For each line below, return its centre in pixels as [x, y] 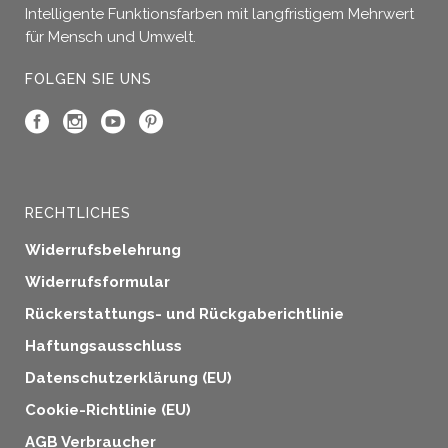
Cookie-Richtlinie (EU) [108, 410]
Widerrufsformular [97, 282]
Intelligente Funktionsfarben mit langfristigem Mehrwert [219, 14]
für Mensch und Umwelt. [110, 37]
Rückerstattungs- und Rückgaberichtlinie [184, 314]
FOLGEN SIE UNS [88, 79]
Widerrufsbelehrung [103, 250]
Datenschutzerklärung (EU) [128, 378]
